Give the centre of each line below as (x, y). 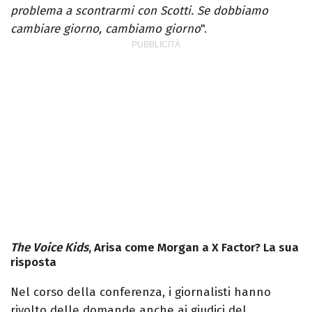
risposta (33, 263)
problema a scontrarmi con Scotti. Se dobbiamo (139, 11)
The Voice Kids (49, 248)
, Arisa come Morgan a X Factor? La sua (194, 248)
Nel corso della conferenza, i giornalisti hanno (141, 292)
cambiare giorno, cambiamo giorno (106, 29)
